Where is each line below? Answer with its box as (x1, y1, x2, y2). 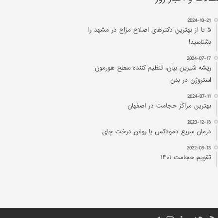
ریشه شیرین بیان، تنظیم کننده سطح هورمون (95, 63, 211, 73)
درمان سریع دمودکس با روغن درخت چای (102, 127, 211, 137)
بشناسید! (189, 37, 211, 47)
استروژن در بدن (170, 75, 211, 85)
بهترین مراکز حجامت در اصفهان (127, 101, 211, 111)
